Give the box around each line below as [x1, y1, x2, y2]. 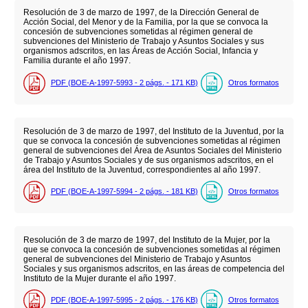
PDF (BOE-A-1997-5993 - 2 [50, 78, 146, 87]
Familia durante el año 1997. [23, 56, 131, 66]
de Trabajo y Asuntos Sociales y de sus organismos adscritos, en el [23, 155, 274, 165]
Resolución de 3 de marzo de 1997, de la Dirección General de [23, 8, 259, 18]
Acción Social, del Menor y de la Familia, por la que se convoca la [23, 17, 268, 27]
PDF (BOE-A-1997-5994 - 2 [50, 187, 146, 195]
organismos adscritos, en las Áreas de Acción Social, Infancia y [23, 46, 258, 56]
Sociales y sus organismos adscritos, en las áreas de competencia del [23, 263, 285, 274]
